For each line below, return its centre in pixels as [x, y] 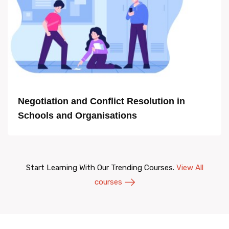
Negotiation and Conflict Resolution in [101, 101]
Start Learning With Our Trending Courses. [101, 168]
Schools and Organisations [77, 116]
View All [190, 168]
